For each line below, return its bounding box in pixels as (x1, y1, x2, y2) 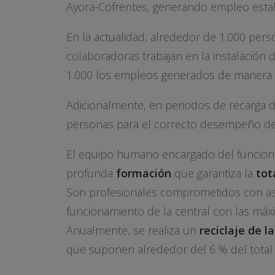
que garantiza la (171, 166, 256, 180)
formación (116, 166, 171, 180)
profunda (66, 166, 116, 180)
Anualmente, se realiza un (66, 223, 199, 238)
